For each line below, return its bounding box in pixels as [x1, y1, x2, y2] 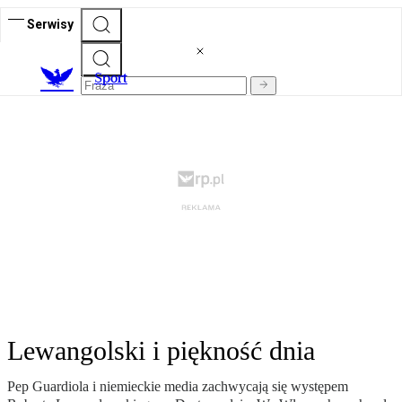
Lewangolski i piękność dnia [7, 336, 315, 366]
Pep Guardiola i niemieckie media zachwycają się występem [7, 379, 348, 395]
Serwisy [27, 16, 74, 31]
